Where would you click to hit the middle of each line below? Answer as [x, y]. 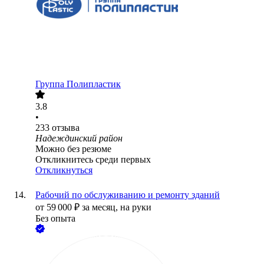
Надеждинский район [79, 138]
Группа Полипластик [78, 84]
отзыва [66, 128]
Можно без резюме [73, 149]
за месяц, [101, 207]
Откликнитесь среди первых [93, 160]
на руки [136, 207]
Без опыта [55, 219]
